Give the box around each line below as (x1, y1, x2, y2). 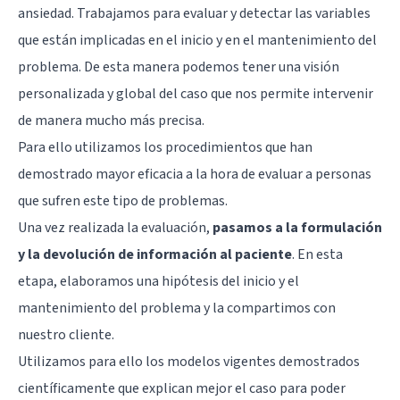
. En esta (292, 244, 343, 264)
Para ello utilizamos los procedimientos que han (18, 137, 312, 157)
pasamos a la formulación (212, 217, 382, 237)
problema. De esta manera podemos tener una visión (18, 56, 339, 77)
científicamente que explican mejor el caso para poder (18, 378, 346, 398)
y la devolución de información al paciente (18, 244, 292, 264)
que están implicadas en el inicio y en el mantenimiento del (18, 29, 377, 50)
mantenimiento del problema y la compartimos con (18, 297, 336, 318)
